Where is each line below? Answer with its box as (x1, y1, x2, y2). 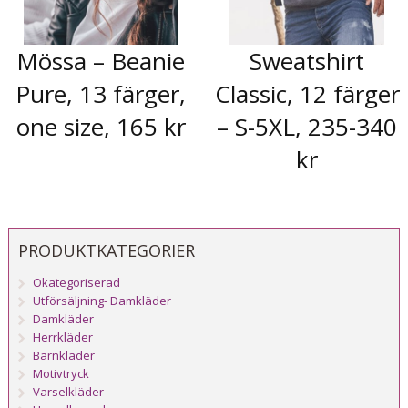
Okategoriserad (33, 273, 121, 291)
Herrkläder (33, 328, 94, 345)
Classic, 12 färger (214, 77, 400, 111)
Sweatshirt (250, 45, 365, 78)
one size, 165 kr (15, 110, 186, 144)
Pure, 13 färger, (15, 77, 187, 111)
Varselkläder (33, 382, 105, 400)
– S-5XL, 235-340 (217, 110, 398, 144)
